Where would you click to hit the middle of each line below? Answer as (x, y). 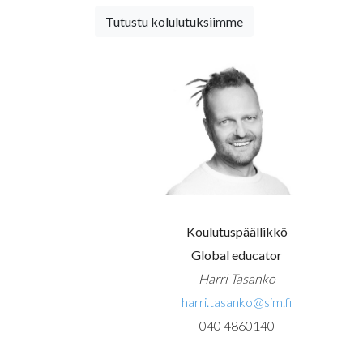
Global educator (237, 255)
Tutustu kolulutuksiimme (174, 21)
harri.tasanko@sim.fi (237, 302)
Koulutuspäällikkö (237, 232)
